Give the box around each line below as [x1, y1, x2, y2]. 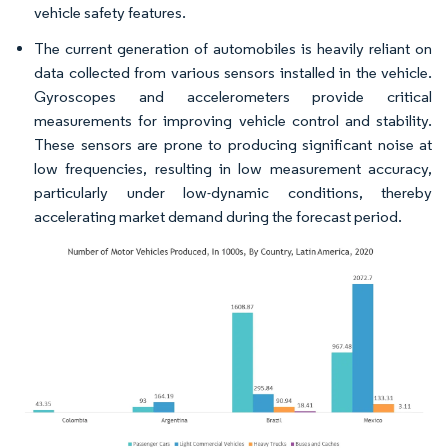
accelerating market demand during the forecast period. [34, 207, 402, 227]
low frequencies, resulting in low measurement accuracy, [34, 159, 432, 179]
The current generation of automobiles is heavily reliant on [34, 39, 432, 59]
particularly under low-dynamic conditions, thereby [34, 183, 432, 203]
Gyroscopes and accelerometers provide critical [34, 87, 432, 107]
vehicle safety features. [34, 3, 186, 23]
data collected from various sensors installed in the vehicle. [34, 63, 432, 83]
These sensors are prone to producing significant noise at [34, 135, 432, 155]
